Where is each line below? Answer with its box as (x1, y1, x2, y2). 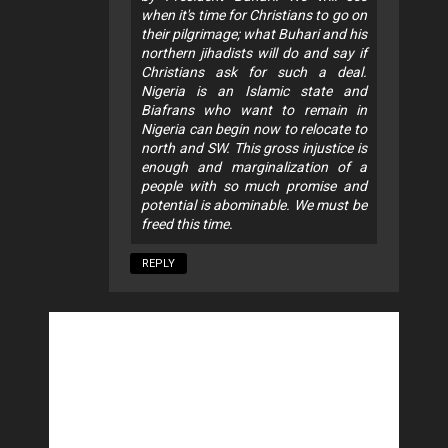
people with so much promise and (141, 177, 367, 194)
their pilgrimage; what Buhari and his (141, 25, 367, 42)
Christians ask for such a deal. (141, 63, 367, 80)
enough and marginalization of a (141, 158, 367, 175)
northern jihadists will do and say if (141, 44, 367, 61)
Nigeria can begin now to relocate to (141, 120, 367, 137)
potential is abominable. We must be (141, 196, 367, 213)
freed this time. (141, 215, 233, 232)
